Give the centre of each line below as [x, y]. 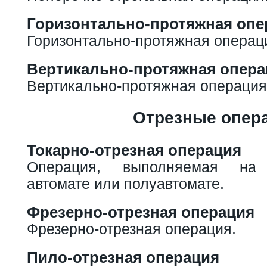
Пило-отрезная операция [123, 257]
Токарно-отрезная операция [134, 150]
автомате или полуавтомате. [125, 183]
